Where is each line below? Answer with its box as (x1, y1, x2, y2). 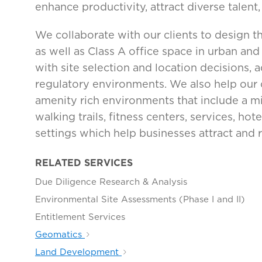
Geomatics (35, 228, 85, 240)
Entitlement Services (35, 211, 125, 223)
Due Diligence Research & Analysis (35, 175, 187, 188)
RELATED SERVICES (35, 156, 133, 169)
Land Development (35, 246, 122, 258)
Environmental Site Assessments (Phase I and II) (35, 193, 245, 205)
